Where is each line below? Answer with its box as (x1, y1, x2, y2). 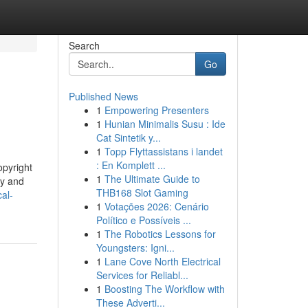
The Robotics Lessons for (104, 227, 216, 241)
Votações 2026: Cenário (104, 199, 209, 213)
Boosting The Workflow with (104, 282, 225, 296)
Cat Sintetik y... (96, 131, 161, 144)
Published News (68, 89, 138, 103)
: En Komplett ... (96, 158, 166, 172)
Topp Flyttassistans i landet (104, 144, 223, 158)
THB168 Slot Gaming (96, 186, 188, 199)
